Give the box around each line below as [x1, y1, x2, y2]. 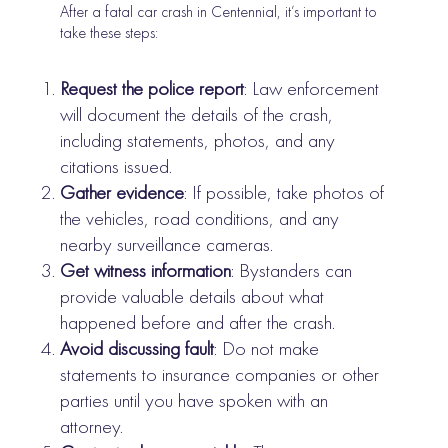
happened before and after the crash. [60, 309, 336, 336]
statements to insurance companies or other [60, 361, 380, 388]
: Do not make [214, 335, 320, 362]
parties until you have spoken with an [60, 387, 329, 414]
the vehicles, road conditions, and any [60, 205, 340, 232]
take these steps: [60, 22, 159, 44]
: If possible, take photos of [184, 179, 385, 206]
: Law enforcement [244, 75, 380, 102]
